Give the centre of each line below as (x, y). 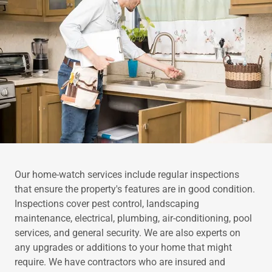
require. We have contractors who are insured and (120, 262)
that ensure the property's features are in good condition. (135, 189)
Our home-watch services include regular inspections (127, 175)
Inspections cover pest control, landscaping (107, 204)
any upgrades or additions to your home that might (123, 247)
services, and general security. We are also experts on (127, 233)
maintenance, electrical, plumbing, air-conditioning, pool (133, 218)
